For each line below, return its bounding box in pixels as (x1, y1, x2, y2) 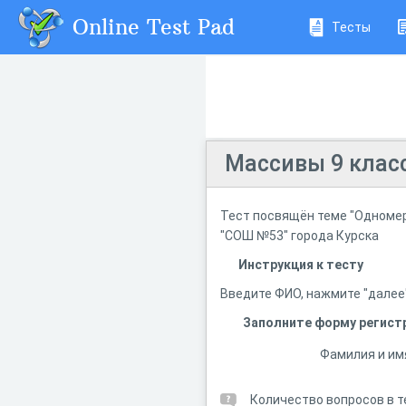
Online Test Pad (72, 13, 235, 40)
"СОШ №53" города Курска (220, 228, 379, 243)
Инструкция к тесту (238, 257, 363, 272)
